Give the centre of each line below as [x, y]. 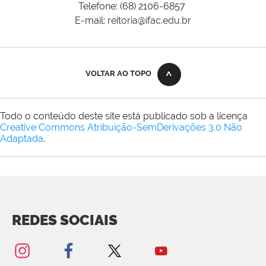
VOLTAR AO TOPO [118, 73]
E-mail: [91, 20]
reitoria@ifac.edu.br [149, 20]
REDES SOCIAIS [65, 220]
